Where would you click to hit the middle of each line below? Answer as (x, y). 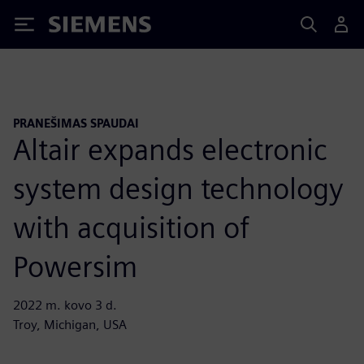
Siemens (76, 27)
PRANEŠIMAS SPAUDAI (76, 123)
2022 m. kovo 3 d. (65, 305)
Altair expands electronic (170, 149)
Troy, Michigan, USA (70, 324)
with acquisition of (131, 227)
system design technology (178, 188)
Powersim (75, 266)
